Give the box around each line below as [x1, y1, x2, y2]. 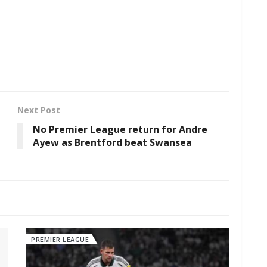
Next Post [17, 104, 60, 116]
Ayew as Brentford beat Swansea [33, 135, 192, 149]
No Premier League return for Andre [33, 122, 207, 136]
